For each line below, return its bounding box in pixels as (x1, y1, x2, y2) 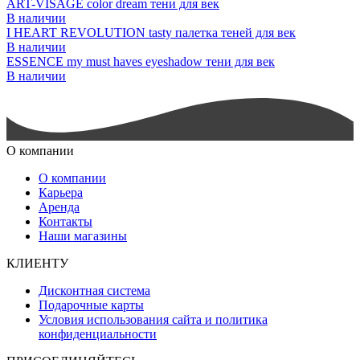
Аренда (39, 199, 80, 214)
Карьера (39, 185, 83, 199)
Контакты (39, 214, 92, 228)
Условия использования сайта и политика (39, 312, 268, 326)
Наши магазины (39, 228, 127, 243)
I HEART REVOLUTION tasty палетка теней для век (6, 25, 296, 39)
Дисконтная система (39, 283, 150, 297)
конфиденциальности (39, 326, 157, 341)
